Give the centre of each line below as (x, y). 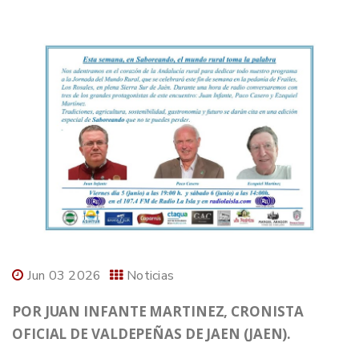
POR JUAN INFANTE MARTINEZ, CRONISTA (158, 312)
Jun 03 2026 (65, 276)
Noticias (150, 276)
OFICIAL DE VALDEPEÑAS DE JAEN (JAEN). (152, 334)
